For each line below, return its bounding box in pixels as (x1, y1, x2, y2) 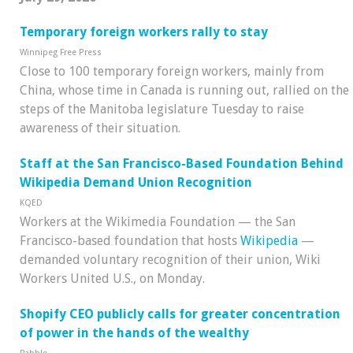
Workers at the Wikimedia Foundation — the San (20, 214, 295, 230)
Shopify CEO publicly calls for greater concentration (20, 306, 340, 321)
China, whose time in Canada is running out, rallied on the (20, 83, 349, 98)
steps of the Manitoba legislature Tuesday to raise (20, 102, 304, 117)
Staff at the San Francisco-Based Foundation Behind (20, 156, 344, 172)
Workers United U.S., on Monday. (20, 271, 208, 287)
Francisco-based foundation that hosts (20, 233, 240, 249)
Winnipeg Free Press (20, 47, 102, 58)
